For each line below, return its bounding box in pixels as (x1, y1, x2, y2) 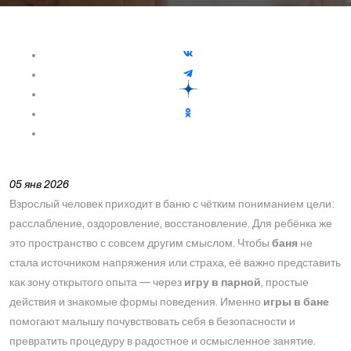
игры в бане (263, 296, 329, 308)
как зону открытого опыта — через (9, 277, 184, 288)
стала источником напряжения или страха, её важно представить (9, 257, 341, 269)
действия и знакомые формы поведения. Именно (9, 296, 263, 308)
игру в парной (184, 277, 261, 288)
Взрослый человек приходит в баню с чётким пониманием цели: (9, 198, 335, 210)
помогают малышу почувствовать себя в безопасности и (9, 316, 295, 327)
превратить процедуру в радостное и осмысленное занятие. (9, 335, 316, 347)
